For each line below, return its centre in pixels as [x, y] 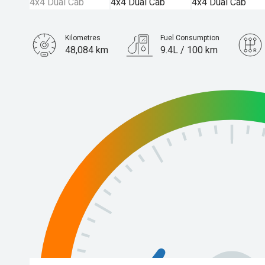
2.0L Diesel [89, 85]
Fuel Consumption [190, 38]
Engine [76, 73]
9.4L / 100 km [189, 50]
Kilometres [83, 38]
